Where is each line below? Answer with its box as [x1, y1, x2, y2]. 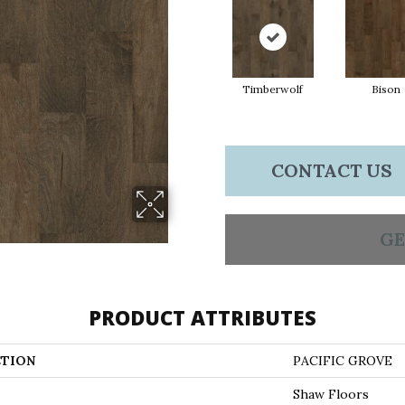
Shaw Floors [293, 386, 369, 402]
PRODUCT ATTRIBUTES [89, 304, 316, 331]
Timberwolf [242, 82, 303, 96]
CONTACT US [270, 159, 392, 182]
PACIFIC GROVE [293, 353, 392, 369]
